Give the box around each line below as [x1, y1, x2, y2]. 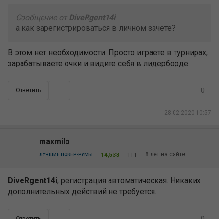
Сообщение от [16, 13, 69, 22]
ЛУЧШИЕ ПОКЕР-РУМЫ [39, 152, 93, 157]
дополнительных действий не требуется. [8, 187, 156, 196]
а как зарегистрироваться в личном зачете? [16, 23, 175, 33]
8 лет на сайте [145, 151, 185, 158]
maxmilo [39, 137, 70, 146]
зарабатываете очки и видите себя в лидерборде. [8, 59, 190, 68]
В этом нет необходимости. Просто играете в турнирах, [8, 48, 208, 57]
